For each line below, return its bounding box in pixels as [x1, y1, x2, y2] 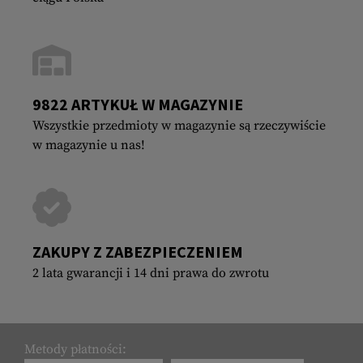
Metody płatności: [24, 340, 126, 357]
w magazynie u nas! [32, 136, 145, 153]
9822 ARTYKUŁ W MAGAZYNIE [32, 93, 243, 114]
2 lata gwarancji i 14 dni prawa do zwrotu [32, 264, 269, 281]
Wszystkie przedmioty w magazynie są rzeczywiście [32, 117, 326, 134]
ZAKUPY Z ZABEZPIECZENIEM [32, 241, 243, 262]
